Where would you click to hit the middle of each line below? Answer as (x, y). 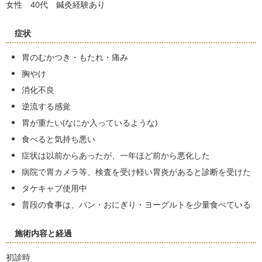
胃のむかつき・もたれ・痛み (75, 57)
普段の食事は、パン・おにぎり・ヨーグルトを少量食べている (136, 205)
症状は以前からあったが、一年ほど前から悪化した (116, 156)
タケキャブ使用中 (54, 188)
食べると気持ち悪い (58, 139)
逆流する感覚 (46, 106)
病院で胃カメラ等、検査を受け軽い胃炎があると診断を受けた (136, 172)
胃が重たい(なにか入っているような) (89, 123)
